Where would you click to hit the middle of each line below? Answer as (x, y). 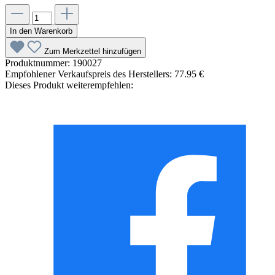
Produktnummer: (39, 63)
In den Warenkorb (41, 31)
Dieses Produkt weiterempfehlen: (69, 85)
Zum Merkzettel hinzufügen (93, 51)
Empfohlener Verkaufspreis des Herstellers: (90, 74)
